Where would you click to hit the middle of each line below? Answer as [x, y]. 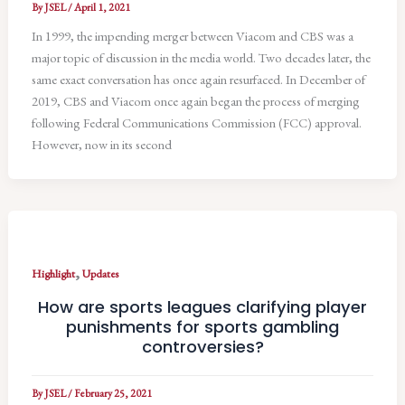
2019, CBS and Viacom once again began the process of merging [196, 101]
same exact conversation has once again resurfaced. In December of [199, 80]
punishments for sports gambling [202, 326]
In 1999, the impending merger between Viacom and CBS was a [193, 36]
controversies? [202, 346]
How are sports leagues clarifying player [202, 306]
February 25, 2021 [113, 393]
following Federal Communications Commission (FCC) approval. [197, 123]
